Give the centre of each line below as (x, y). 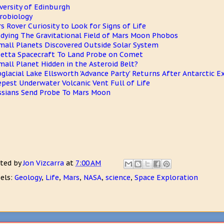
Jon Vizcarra (44, 163)
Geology (28, 177)
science (118, 177)
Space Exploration (166, 177)
